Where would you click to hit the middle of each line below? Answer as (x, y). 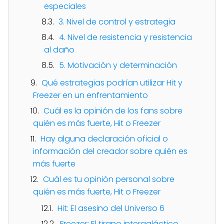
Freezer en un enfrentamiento (90, 95)
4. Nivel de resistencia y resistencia (125, 37)
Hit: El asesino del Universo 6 (111, 208)
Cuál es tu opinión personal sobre (109, 179)
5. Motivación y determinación (118, 65)
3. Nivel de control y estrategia (117, 21)
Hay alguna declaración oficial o (104, 138)
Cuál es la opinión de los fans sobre (113, 110)
